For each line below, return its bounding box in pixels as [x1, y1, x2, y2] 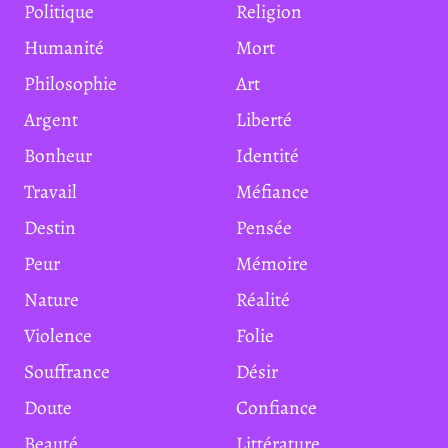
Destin [37, 213, 76, 241]
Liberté [246, 105, 292, 133]
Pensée [246, 213, 292, 241]
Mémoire [252, 249, 308, 277]
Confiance [248, 393, 317, 421]
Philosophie [35, 69, 117, 97]
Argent [35, 105, 78, 133]
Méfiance [252, 177, 309, 205]
